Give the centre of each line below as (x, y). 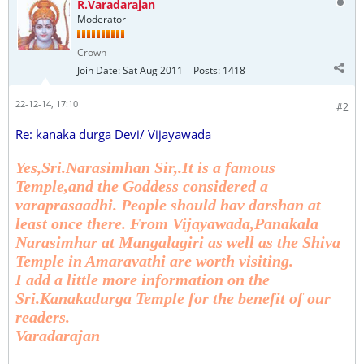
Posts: (207, 70)
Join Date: (99, 70)
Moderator (102, 19)
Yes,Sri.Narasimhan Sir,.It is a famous (145, 167)
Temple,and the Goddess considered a (142, 186)
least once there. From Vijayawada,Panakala (167, 223)
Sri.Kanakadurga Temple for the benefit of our (173, 298)
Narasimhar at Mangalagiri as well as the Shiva (178, 242)
